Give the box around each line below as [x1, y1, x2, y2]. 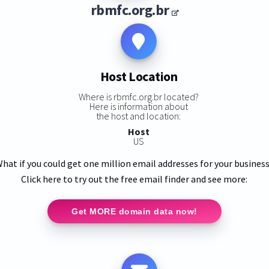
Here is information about [89, 100, 188, 112]
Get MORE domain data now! [71, 206, 198, 216]
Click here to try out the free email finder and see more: [21, 172, 248, 185]
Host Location [100, 68, 178, 85]
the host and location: [96, 109, 181, 122]
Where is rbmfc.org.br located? [78, 90, 199, 103]
